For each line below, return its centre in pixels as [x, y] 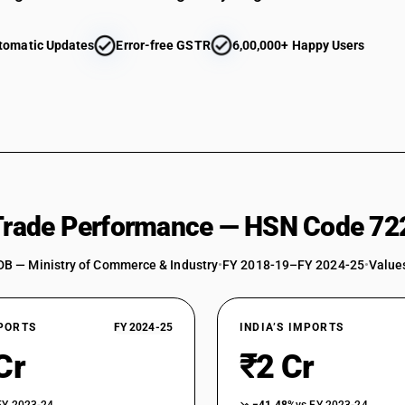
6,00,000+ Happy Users [298, 45]
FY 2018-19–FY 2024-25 [293, 265]
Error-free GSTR [163, 45]
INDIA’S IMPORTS [292, 327]
